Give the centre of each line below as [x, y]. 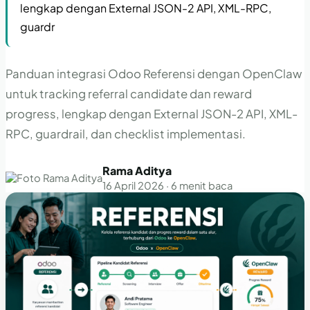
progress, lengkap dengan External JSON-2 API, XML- [152, 113]
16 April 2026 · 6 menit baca [167, 185]
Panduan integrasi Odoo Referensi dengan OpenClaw [154, 73]
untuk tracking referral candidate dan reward [129, 93]
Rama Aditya [137, 170]
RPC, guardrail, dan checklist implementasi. [126, 134]
